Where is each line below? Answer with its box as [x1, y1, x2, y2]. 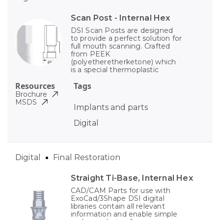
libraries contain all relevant [70, 202, 165, 211]
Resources [15, 81, 55, 92]
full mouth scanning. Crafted [70, 42, 170, 51]
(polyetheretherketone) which [70, 57, 176, 67]
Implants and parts [73, 103, 148, 112]
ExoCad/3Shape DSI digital [70, 194, 165, 203]
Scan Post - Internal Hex [70, 13, 170, 23]
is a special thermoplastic [70, 65, 159, 75]
